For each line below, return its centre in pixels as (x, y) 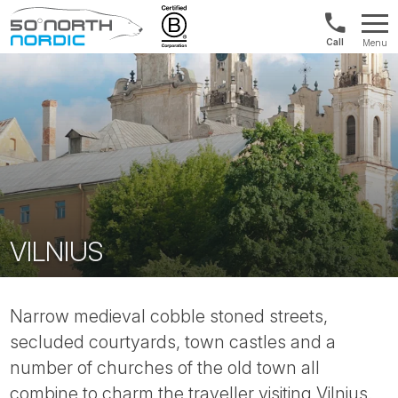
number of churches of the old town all (165, 368)
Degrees (36, 73)
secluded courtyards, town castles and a (173, 342)
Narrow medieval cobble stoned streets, (169, 316)
